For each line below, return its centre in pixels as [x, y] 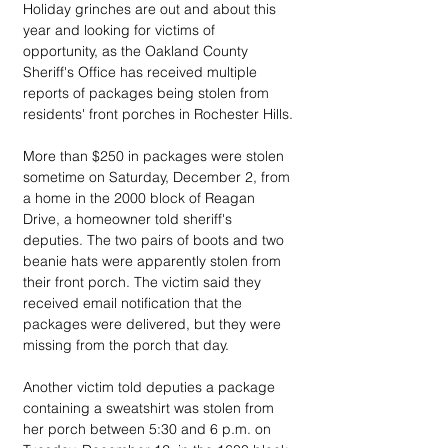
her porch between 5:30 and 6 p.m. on [149, 429]
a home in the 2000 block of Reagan [141, 198]
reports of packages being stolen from [148, 93]
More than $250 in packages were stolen [155, 156]
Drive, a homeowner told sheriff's [129, 219]
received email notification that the [134, 303]
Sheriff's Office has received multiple [142, 72]
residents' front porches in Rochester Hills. [158, 114]
